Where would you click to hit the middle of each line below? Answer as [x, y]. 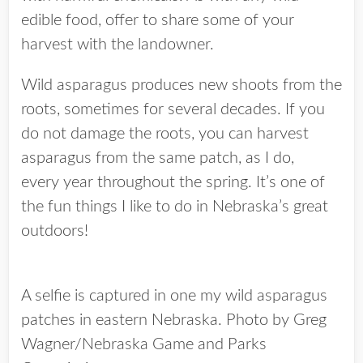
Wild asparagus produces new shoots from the [181, 85]
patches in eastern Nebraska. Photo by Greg [174, 320]
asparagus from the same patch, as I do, [158, 158]
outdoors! [55, 231]
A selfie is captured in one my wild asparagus [174, 296]
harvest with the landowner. [117, 45]
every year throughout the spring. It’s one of [173, 182]
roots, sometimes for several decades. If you [173, 109]
